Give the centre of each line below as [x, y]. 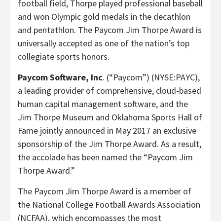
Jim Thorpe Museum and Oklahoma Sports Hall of [110, 117]
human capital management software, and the [103, 104]
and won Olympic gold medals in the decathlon [104, 16]
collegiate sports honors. [64, 56]
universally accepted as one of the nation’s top [104, 43]
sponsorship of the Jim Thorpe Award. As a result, [110, 144]
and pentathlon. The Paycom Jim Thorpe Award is [110, 30]
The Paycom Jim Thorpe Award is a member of [105, 191]
